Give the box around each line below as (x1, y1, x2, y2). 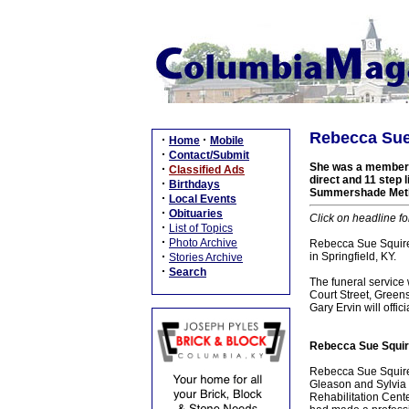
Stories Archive (169, 251, 243, 264)
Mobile (210, 134, 244, 147)
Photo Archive (169, 236, 237, 249)
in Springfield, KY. (309, 250, 396, 263)
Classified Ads (169, 163, 245, 176)
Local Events (169, 193, 236, 205)
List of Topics (169, 222, 233, 235)
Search (169, 266, 206, 278)
